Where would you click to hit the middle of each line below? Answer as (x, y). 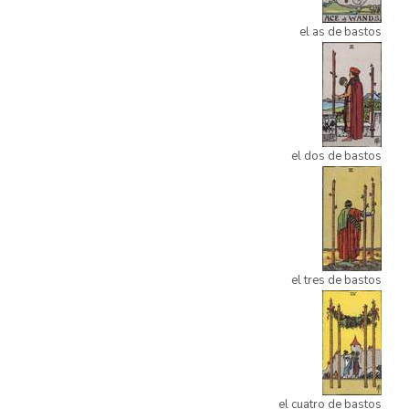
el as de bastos (341, 31)
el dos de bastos (336, 156)
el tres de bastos (336, 280)
